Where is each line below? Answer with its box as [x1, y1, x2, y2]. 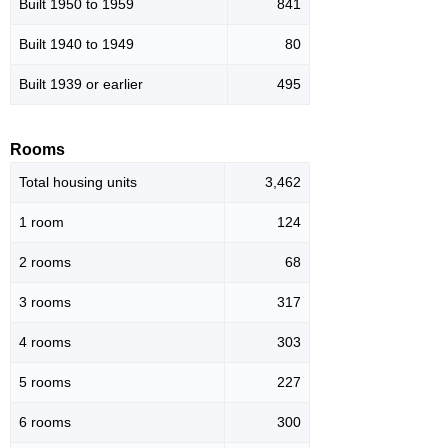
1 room [19, 214, 64, 231]
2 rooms [19, 254, 71, 271]
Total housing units [19, 174, 137, 191]
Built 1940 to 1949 [19, 36, 134, 53]
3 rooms [19, 294, 71, 311]
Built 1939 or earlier [19, 76, 143, 93]
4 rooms [19, 334, 71, 351]
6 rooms [19, 414, 71, 431]
